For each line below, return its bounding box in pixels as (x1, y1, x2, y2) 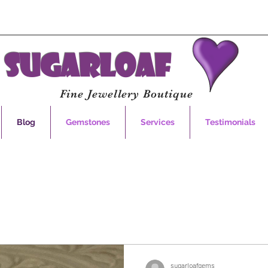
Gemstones (66, 117, 110, 127)
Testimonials (205, 117, 255, 127)
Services (141, 117, 175, 127)
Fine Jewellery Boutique (60, 87, 193, 100)
